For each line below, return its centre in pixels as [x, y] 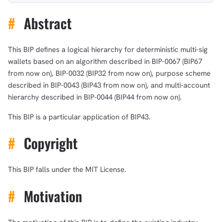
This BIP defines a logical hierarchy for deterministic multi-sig [108, 49]
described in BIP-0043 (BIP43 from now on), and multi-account [109, 85]
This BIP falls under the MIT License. [67, 170]
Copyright [49, 143]
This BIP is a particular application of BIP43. [79, 117]
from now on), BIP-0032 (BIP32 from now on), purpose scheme [109, 73]
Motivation [51, 196]
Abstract [46, 23]
